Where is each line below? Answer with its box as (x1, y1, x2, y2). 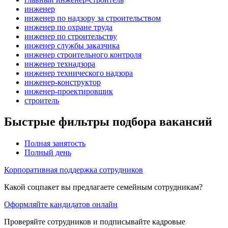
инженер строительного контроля (24, 50, 141, 59)
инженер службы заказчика (24, 41, 120, 50)
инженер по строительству (24, 32, 117, 41)
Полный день (24, 148, 71, 157)
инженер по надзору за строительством (24, 13, 161, 22)
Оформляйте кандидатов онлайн (4, 200, 118, 209)
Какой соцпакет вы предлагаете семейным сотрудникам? (4, 183, 203, 192)
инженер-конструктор (24, 77, 101, 87)
